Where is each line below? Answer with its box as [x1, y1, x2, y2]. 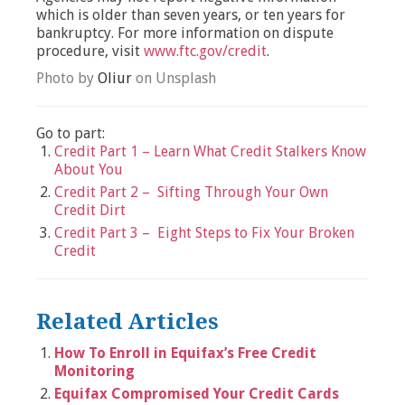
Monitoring [54, 362, 135, 380]
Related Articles [36, 309, 219, 335]
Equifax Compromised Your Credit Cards [54, 384, 339, 402]
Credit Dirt [54, 202, 126, 220]
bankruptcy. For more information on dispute [36, 24, 334, 42]
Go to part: [36, 125, 105, 143]
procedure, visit [36, 42, 144, 61]
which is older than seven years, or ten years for [36, 6, 345, 24]
